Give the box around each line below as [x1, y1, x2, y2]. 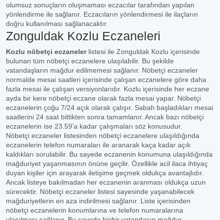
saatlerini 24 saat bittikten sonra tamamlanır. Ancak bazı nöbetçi [6, 113, 204, 121]
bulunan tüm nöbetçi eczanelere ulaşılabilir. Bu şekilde [6, 57, 174, 65]
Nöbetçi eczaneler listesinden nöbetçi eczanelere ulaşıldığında [6, 132, 199, 139]
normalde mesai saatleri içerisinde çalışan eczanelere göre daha [6, 76, 206, 83]
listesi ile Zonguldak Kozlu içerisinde [86, 48, 200, 55]
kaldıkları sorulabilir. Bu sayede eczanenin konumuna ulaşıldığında [6, 150, 213, 158]
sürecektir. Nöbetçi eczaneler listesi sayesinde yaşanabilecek [6, 188, 194, 195]
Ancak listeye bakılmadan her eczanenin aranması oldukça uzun [6, 178, 206, 186]
